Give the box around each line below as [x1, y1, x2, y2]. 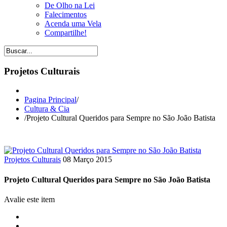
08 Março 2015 [63, 155, 112, 164]
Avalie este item [4, 195, 55, 204]
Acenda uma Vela [45, 19, 101, 28]
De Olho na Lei [45, 1, 95, 10]
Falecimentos [45, 10, 87, 19]
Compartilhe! [45, 28, 87, 37]
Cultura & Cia [24, 104, 69, 113]
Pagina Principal [24, 95, 77, 104]
